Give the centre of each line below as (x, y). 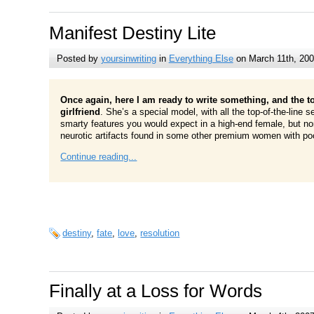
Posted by (78, 58)
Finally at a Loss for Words (156, 291)
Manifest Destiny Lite (133, 33)
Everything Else (201, 58)
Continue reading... (99, 156)
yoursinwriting (128, 58)
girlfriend (81, 111)
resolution (160, 233)
